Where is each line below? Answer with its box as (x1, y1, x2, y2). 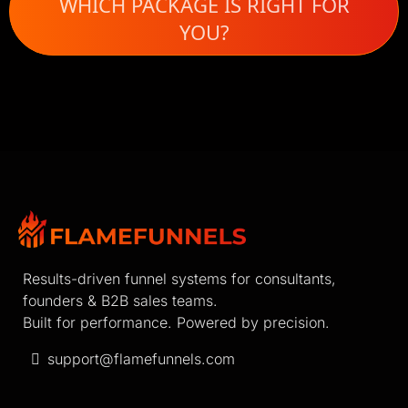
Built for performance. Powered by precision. (23, 312, 330, 331)
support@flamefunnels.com (47, 349, 235, 368)
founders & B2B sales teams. (23, 291, 218, 310)
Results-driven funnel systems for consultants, (23, 269, 336, 288)
